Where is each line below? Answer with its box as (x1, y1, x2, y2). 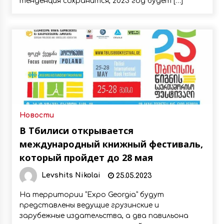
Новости (19, 111, 54, 119)
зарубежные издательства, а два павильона (19, 212, 188, 219)
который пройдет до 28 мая (19, 151, 153, 163)
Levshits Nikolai (41, 171, 100, 179)
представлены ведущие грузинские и (19, 201, 159, 209)
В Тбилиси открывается (19, 124, 133, 136)
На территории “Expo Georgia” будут (19, 191, 164, 198)
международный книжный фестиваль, (19, 138, 203, 150)
